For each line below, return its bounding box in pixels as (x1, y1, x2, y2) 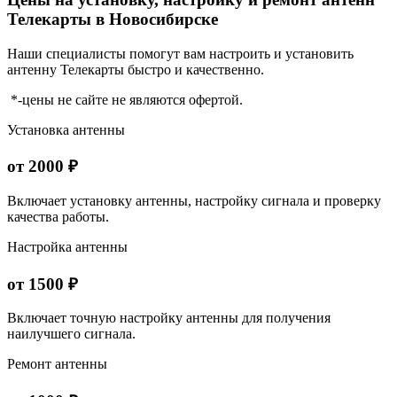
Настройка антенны (7, 238, 128, 254)
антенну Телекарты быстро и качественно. (7, 61, 264, 77)
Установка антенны (7, 121, 125, 137)
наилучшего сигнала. (7, 326, 136, 342)
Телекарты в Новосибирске (7, 9, 218, 28)
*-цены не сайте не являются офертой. (7, 91, 243, 107)
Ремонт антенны (7, 356, 107, 372)
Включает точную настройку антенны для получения (7, 310, 331, 326)
